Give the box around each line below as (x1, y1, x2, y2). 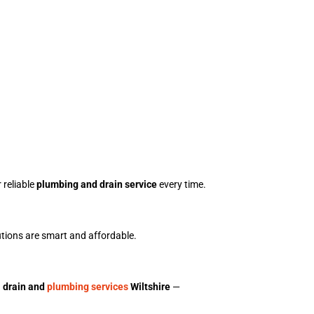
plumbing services (47, 281, 128, 293)
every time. (157, 179, 206, 191)
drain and (3, 281, 47, 293)
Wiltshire (128, 281, 170, 293)
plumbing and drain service (36, 179, 157, 191)
